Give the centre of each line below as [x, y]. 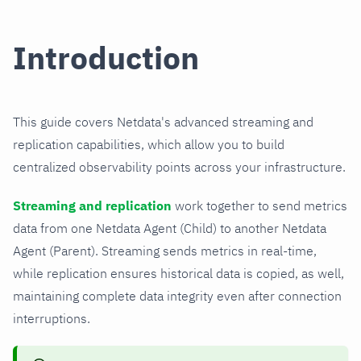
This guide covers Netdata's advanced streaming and [163, 122]
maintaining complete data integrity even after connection [177, 296]
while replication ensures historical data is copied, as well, [178, 274]
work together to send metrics [259, 206]
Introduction [106, 58]
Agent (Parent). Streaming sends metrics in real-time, [165, 251]
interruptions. [52, 319]
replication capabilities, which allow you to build [149, 145]
